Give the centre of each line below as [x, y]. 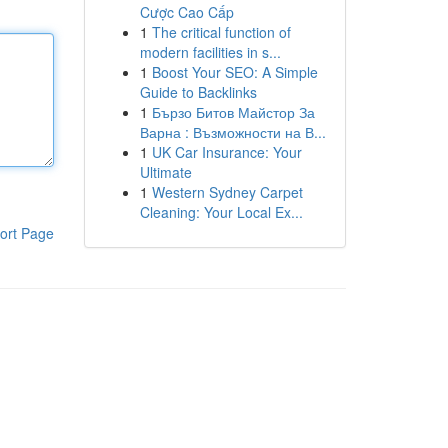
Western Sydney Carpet [227, 192]
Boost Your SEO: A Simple [234, 72]
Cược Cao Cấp [186, 12]
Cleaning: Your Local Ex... [221, 212]
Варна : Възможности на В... [232, 132]
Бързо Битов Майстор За [233, 112]
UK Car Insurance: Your [226, 152]
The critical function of [221, 32]
